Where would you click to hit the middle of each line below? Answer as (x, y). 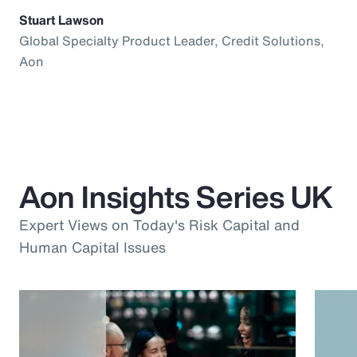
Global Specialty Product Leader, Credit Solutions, (172, 41)
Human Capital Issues (92, 247)
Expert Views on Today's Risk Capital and (159, 225)
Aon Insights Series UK (176, 197)
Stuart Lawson (61, 20)
